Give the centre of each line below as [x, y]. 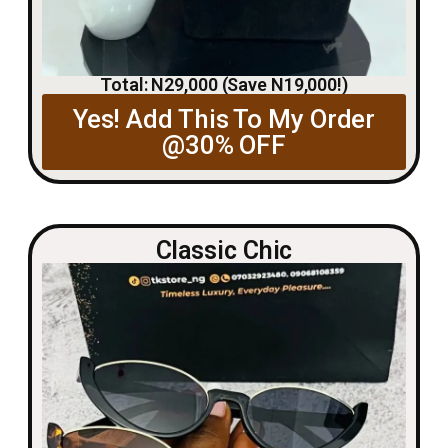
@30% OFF [224, 145]
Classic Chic [224, 251]
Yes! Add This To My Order [224, 119]
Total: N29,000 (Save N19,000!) [224, 85]
